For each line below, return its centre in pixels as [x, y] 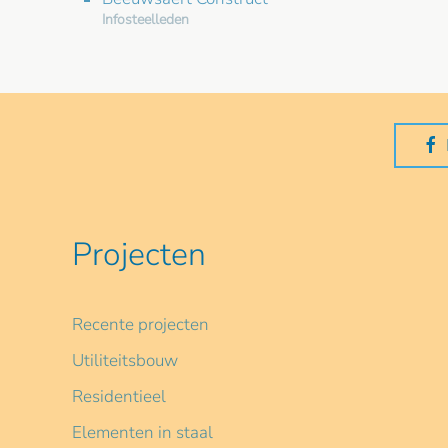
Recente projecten [140, 324]
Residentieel [119, 396]
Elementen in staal [142, 432]
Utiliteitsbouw [125, 360]
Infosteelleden [145, 19]
